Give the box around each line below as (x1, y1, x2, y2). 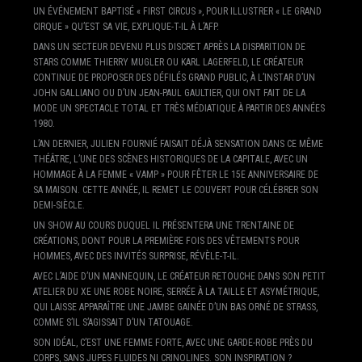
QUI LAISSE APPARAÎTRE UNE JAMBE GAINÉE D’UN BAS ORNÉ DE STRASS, (32, 301, 318, 313)
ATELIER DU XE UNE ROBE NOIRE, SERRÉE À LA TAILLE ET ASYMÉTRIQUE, (32, 285, 319, 297)
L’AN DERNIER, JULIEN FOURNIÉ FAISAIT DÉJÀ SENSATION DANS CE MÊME (32, 137, 323, 149)
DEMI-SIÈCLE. (32, 199, 85, 211)
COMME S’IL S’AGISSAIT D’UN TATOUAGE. (32, 316, 193, 328)
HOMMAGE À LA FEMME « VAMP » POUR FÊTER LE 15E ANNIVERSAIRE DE (32, 168, 318, 180)
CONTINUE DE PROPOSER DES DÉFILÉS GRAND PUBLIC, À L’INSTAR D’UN (32, 71, 315, 83)
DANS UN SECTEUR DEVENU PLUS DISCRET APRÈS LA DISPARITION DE (32, 40, 305, 53)
